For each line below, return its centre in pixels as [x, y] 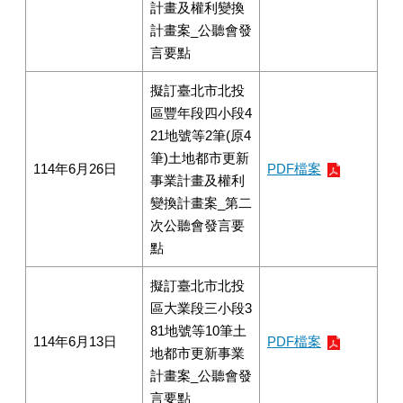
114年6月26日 [75, 169]
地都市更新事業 [197, 353]
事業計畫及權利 [197, 180]
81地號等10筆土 [198, 331]
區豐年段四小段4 [201, 113]
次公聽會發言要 [197, 225]
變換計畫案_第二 [201, 203]
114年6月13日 [75, 341]
